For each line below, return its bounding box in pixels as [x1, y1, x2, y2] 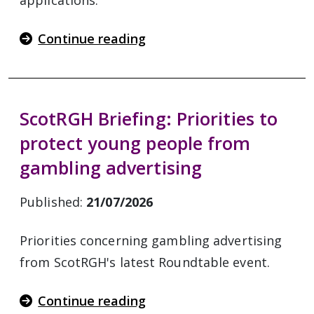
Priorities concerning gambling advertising [20, 232, 282, 249]
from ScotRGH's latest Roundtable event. [20, 254, 270, 271]
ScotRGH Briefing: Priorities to [20, 107, 278, 130]
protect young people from [20, 131, 251, 155]
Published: [20, 193, 87, 210]
